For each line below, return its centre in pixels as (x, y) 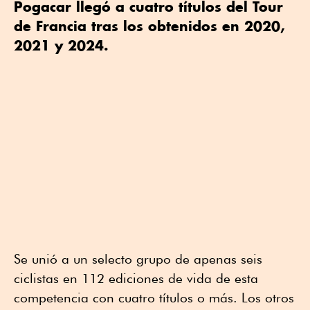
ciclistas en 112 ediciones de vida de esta (136, 279)
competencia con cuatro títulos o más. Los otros (154, 298)
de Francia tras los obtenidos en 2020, (149, 26)
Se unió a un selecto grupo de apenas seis (138, 259)
